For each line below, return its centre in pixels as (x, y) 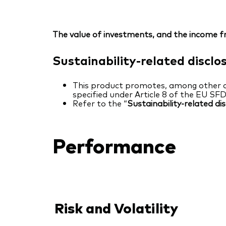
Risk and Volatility (116, 207)
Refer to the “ (100, 103)
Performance (114, 144)
